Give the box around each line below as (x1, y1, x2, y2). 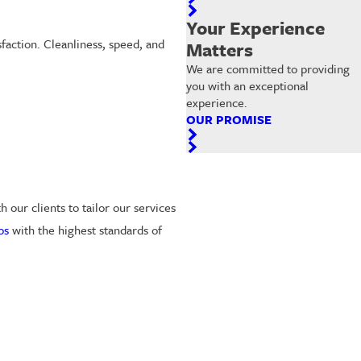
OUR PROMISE (186, 110, 272, 129)
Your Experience (186, 15, 326, 42)
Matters (186, 36, 254, 64)
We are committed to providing (186, 60, 351, 78)
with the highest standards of (9, 220, 162, 239)
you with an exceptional (186, 77, 309, 95)
